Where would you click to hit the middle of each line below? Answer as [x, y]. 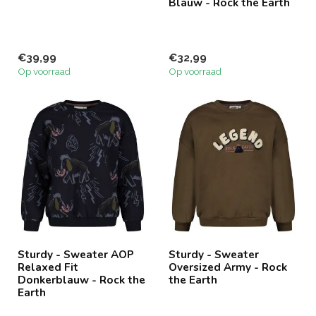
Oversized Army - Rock [228, 267]
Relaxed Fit [48, 267]
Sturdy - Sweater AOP [76, 254]
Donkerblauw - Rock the [81, 279]
